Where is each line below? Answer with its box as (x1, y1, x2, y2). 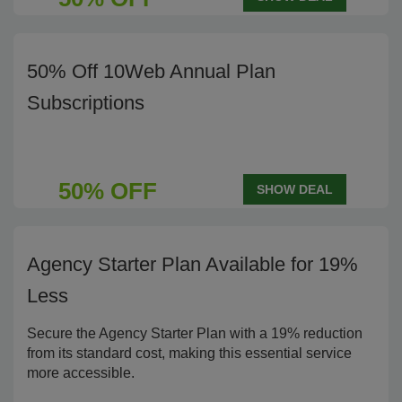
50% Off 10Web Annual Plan (27, 60, 275, 83)
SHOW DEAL (257, 182, 333, 197)
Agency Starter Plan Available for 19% (27, 253, 358, 275)
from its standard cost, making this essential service (27, 345, 352, 361)
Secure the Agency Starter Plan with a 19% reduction (27, 326, 363, 341)
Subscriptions (27, 92, 144, 114)
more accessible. (27, 365, 135, 380)
